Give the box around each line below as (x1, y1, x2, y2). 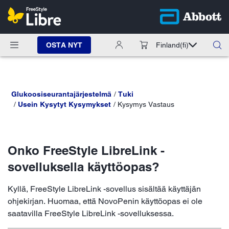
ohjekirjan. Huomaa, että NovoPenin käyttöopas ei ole (8, 196, 202, 206)
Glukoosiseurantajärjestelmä (11, 89, 111, 98)
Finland (156, 40, 180, 49)
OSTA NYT (46, 40, 82, 49)
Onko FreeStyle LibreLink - (8, 143, 165, 157)
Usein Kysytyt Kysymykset (17, 100, 111, 108)
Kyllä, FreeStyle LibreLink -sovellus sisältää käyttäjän (8, 184, 201, 194)
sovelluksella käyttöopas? (8, 159, 159, 174)
